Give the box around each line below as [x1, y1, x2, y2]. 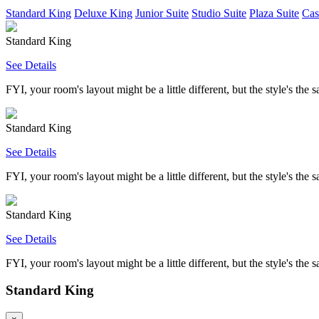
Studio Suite [192, 6, 246, 19]
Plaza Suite [249, 6, 299, 19]
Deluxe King [74, 6, 132, 19]
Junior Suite [135, 6, 189, 19]
